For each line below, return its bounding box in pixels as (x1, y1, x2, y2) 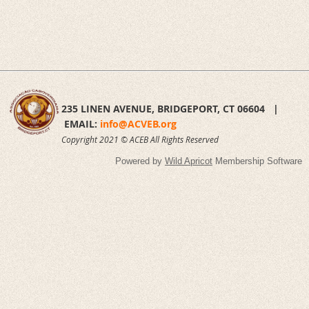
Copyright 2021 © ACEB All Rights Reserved (61, 134, 219, 145)
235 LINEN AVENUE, (61, 102, 157, 115)
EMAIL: (64, 117, 100, 130)
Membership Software (212, 156, 302, 166)
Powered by (115, 156, 165, 166)
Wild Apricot (165, 156, 212, 166)
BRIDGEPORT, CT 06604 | (157, 102, 281, 115)
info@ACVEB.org (100, 117, 177, 130)
